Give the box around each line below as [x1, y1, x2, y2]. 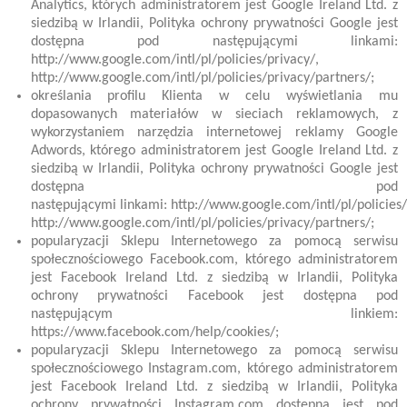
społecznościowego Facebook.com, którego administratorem [30, 253, 398, 267]
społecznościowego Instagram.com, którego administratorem [30, 362, 398, 376]
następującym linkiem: [30, 307, 398, 322]
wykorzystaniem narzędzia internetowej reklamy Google [30, 125, 398, 140]
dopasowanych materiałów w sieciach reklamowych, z [30, 107, 398, 122]
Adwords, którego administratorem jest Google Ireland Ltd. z [30, 144, 398, 158]
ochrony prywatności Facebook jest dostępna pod [30, 289, 398, 303]
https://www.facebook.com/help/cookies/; [30, 325, 279, 340]
